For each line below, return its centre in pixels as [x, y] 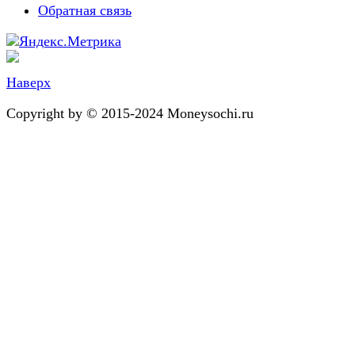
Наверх [29, 82]
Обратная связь [85, 10]
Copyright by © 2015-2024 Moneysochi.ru [130, 113]
